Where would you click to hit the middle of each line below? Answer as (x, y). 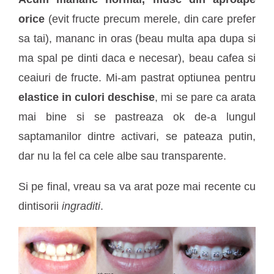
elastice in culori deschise (87, 97)
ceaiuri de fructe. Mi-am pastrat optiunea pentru (137, 77)
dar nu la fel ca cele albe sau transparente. (122, 156)
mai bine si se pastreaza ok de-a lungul (137, 117)
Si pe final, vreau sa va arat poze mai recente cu (137, 186)
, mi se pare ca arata (205, 97)
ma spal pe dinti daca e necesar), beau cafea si (137, 58)
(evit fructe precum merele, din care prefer (150, 19)
